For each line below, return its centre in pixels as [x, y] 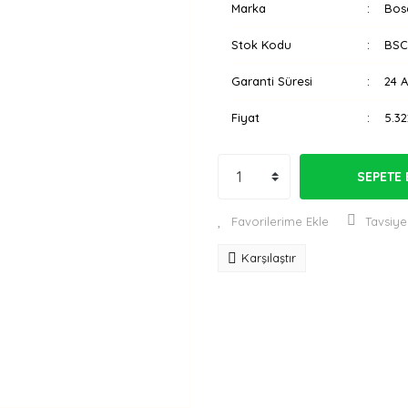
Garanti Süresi [272, 81]
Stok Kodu [261, 45]
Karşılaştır [269, 258]
